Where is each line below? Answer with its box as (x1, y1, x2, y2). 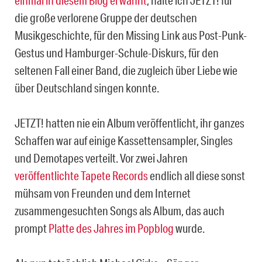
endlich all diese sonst (148, 168, 245, 183)
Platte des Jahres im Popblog (49, 221, 174, 236)
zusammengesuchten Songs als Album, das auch (15, 204, 225, 218)
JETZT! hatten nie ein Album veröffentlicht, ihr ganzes (15, 116, 244, 130)
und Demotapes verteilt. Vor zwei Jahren (15, 151, 188, 166)
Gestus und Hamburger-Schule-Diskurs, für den (15, 46, 219, 60)
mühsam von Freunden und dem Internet (15, 186, 191, 201)
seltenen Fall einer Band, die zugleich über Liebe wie (15, 63, 237, 78)
